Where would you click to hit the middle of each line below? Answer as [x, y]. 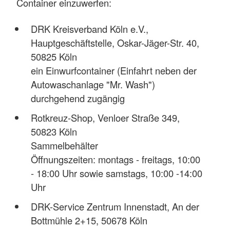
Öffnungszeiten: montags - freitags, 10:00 [115, 159]
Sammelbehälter [64, 145]
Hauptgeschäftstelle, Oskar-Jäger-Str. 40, [115, 42]
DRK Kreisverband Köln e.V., [89, 28]
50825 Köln [54, 56]
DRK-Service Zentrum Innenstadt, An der [115, 206]
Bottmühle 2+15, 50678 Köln [89, 220]
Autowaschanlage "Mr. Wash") [93, 84]
